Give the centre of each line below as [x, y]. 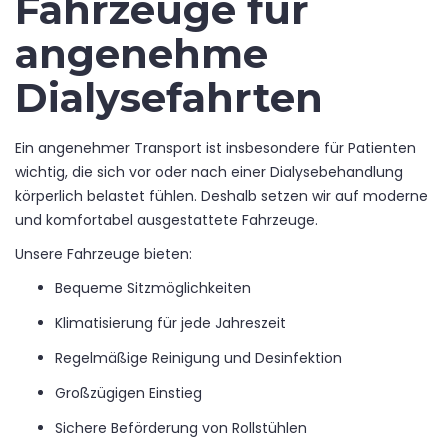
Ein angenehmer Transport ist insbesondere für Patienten [215, 147]
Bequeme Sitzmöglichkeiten [153, 287]
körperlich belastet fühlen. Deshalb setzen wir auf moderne [221, 195]
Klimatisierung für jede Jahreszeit [170, 322]
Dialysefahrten [169, 97]
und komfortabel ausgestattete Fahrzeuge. [166, 219]
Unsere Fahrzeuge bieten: [103, 253]
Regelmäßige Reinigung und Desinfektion [198, 357]
